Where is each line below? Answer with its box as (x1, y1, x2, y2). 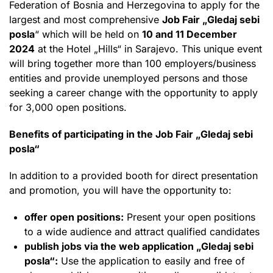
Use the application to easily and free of (58, 254, 245, 267)
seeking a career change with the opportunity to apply (9, 86, 258, 99)
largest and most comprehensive (9, 13, 162, 26)
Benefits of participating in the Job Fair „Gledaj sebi (9, 127, 253, 140)
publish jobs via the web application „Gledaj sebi (24, 239, 253, 252)
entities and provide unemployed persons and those (9, 71, 247, 84)
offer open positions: (24, 210, 124, 223)
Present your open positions (124, 210, 255, 223)
